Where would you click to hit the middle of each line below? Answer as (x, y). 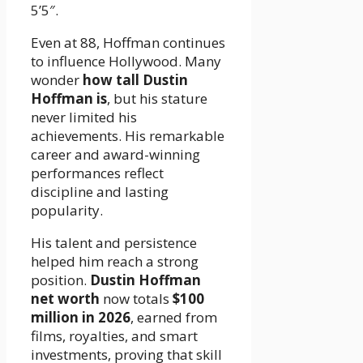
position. (60, 280)
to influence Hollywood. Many (126, 61)
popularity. (67, 210)
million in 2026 (81, 317)
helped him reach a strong (115, 261)
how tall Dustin (135, 79)
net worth (65, 298)
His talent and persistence (114, 242)
